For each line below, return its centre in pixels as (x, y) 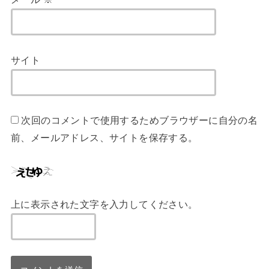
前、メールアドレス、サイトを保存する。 (104, 137)
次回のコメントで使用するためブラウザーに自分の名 (140, 120)
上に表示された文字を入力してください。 (104, 204)
